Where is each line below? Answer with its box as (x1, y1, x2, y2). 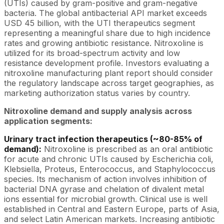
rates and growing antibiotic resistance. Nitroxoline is (4, 37, 203, 48)
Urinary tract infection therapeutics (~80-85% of (4, 133, 202, 144)
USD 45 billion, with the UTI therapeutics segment (4, 17, 195, 28)
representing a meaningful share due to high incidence (4, 27, 210, 38)
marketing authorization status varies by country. (4, 87, 190, 98)
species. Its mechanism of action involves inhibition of (4, 173, 207, 184)
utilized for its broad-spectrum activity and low (4, 47, 180, 58)
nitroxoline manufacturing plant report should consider (4, 67, 213, 78)
